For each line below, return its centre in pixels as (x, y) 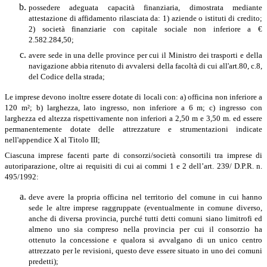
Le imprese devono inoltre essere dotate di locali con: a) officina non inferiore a (133, 97)
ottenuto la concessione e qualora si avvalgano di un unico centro (145, 240)
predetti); (44, 261)
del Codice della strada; (67, 76)
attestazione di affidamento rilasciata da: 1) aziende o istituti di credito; (145, 18)
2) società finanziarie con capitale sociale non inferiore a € (145, 29)
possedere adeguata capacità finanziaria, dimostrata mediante (145, 7)
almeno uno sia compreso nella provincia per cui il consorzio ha (145, 229)
